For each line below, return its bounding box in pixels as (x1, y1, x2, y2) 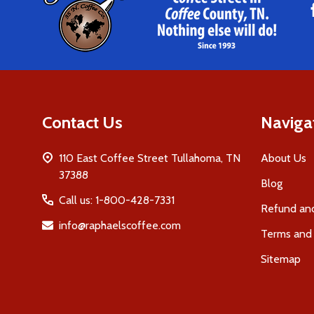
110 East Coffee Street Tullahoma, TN (59, 151, 240, 165)
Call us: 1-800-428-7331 (59, 193, 175, 207)
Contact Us (42, 112, 123, 133)
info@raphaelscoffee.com (59, 219, 181, 233)
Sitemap (261, 252, 301, 266)
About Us (261, 151, 306, 165)
